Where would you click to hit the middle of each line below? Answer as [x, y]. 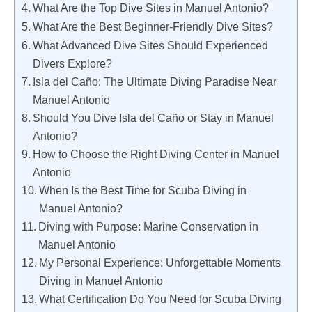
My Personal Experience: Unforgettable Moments [160, 263]
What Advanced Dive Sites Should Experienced [151, 46]
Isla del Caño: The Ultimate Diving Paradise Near [155, 82]
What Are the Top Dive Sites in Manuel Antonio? [151, 8]
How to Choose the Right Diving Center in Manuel [156, 154]
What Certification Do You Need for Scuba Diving [161, 299]
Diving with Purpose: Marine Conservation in [149, 227]
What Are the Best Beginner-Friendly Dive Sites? [153, 27]
